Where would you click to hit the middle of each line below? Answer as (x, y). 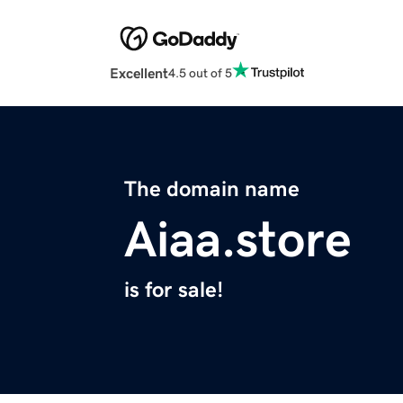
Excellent (139, 73)
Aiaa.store (238, 240)
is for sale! (174, 290)
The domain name (212, 189)
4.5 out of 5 (200, 72)
